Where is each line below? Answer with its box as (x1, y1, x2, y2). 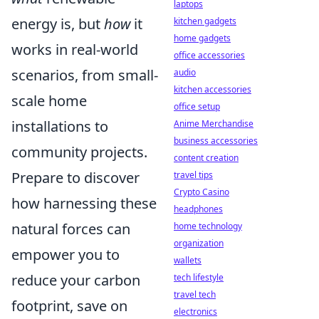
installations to (11, 117, 108, 136)
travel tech (174, 288, 216, 300)
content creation (174, 152, 239, 164)
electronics (174, 305, 217, 318)
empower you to (11, 245, 120, 264)
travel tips (174, 169, 213, 181)
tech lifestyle (174, 271, 224, 283)
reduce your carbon (11, 271, 140, 290)
